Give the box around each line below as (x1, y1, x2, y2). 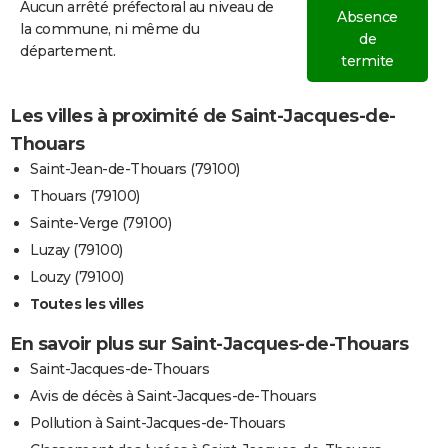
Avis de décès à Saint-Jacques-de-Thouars (30, 387, 316, 406)
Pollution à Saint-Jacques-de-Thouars (30, 414, 285, 433)
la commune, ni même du (20, 20, 199, 39)
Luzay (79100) (30, 241, 123, 260)
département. (20, 42, 115, 61)
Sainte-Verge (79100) (30, 214, 171, 233)
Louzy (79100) (30, 268, 124, 287)
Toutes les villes (30, 295, 144, 314)
